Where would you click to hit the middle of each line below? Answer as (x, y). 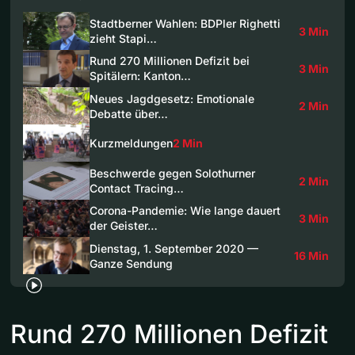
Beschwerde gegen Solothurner (172, 173)
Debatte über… (129, 113)
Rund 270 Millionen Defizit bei (170, 61)
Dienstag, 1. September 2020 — (174, 248)
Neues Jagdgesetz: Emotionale (172, 98)
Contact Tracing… (137, 188)
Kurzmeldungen (131, 143)
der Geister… (124, 226)
